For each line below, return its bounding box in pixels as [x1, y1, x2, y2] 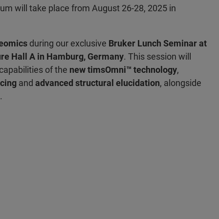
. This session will [124, 51, 191, 62]
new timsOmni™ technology [69, 65, 177, 75]
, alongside [160, 78, 201, 88]
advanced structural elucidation [35, 78, 160, 88]
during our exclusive [27, 38, 109, 48]
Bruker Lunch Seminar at [109, 38, 207, 48]
